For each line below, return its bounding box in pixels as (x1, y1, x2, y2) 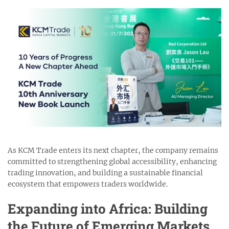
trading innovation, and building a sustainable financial (8, 168, 203, 177)
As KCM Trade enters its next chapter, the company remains (8, 146, 218, 155)
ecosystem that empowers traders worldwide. (8, 179, 168, 189)
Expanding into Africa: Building (8, 200, 208, 217)
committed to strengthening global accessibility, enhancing (8, 157, 217, 166)
